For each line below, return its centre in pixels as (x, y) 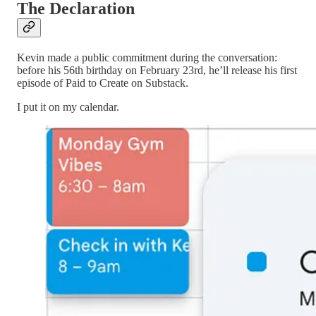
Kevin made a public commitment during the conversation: (147, 57)
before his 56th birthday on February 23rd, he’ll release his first (157, 70)
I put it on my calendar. (68, 107)
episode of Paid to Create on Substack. (103, 83)
